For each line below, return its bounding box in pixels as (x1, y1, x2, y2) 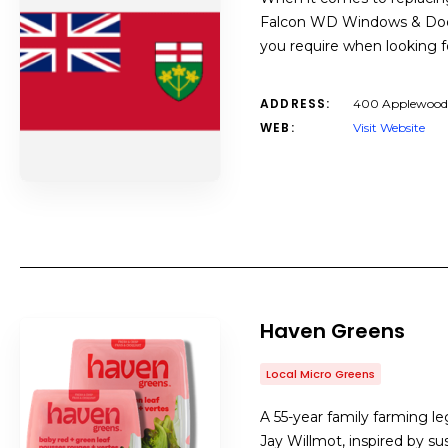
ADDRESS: (260, 95, 331, 112)
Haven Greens (260, 317, 405, 345)
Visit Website (353, 120, 425, 135)
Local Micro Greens (266, 366, 375, 382)
